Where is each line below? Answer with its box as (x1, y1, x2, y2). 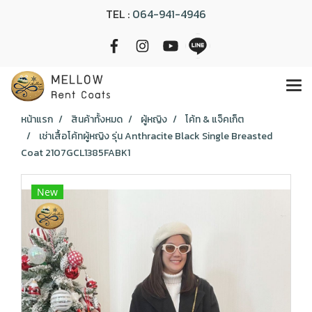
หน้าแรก (21, 112, 53, 127)
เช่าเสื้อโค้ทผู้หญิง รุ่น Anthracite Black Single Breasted (39, 129, 272, 143)
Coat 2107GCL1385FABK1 (21, 146, 130, 160)
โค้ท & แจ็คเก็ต (185, 112, 244, 127)
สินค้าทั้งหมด (71, 112, 123, 127)
